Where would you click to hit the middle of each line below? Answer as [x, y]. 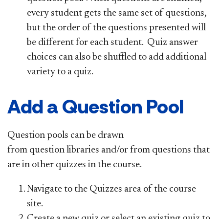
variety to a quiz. [60, 72]
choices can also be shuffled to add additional [117, 57]
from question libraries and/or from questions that [109, 150]
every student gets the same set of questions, [117, 13]
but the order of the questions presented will [116, 28]
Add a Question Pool [96, 106]
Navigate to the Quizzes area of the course [111, 189]
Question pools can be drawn [66, 135]
